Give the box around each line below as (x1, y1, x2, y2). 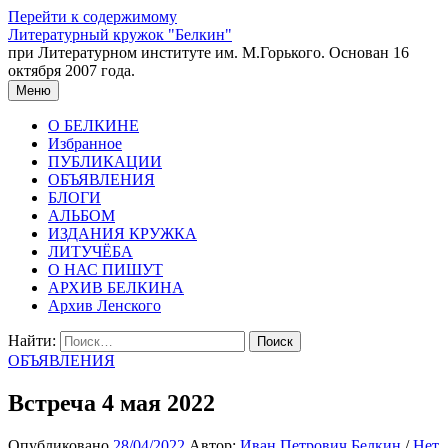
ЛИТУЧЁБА (48, 243, 133, 260)
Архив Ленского (48, 297, 161, 314)
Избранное (48, 135, 122, 152)
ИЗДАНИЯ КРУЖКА (48, 225, 197, 242)
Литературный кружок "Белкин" (8, 26, 232, 43)
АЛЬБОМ (48, 207, 115, 224)
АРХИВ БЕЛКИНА (48, 279, 184, 296)
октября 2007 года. (8, 62, 135, 79)
